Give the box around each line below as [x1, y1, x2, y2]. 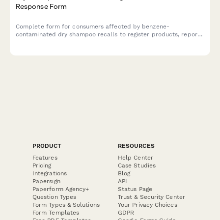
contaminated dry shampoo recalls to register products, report [16, 30, 200, 38]
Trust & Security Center [118, 193, 185, 201]
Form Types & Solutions [32, 201, 100, 209]
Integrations [32, 170, 67, 177]
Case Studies [118, 162, 156, 169]
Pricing [32, 162, 52, 169]
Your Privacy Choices [118, 201, 177, 209]
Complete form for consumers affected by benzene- [16, 23, 169, 30]
